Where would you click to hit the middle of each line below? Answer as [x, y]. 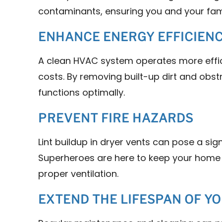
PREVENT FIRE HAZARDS [116, 118]
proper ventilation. [79, 174]
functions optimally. [82, 93]
